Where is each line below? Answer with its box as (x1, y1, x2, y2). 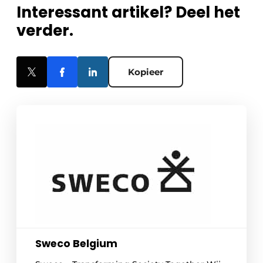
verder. (16, 20, 73, 42)
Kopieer (128, 66, 163, 78)
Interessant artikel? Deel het (16, 2, 240, 23)
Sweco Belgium (35, 237, 117, 251)
